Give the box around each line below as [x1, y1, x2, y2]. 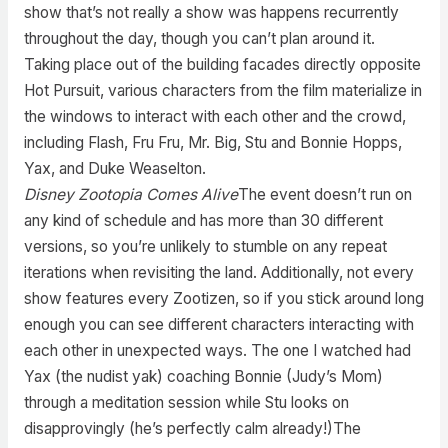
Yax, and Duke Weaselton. [23, 158, 206, 178]
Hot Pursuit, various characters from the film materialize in [23, 80, 422, 100]
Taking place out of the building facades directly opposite [23, 54, 421, 74]
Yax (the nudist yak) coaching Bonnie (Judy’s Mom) [23, 366, 383, 386]
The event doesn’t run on [237, 184, 412, 204]
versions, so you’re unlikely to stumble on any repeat [23, 236, 387, 256]
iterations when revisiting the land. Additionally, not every [23, 262, 414, 282]
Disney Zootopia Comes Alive [23, 184, 238, 204]
